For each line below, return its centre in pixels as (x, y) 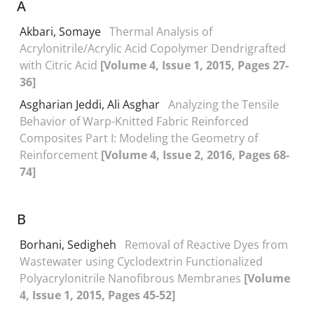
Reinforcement (60, 155)
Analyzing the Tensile (224, 104)
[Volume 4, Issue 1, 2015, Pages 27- (194, 65)
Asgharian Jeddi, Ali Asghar (91, 104)
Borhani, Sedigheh (69, 245)
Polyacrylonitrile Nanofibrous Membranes (132, 278)
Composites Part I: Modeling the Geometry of (139, 138)
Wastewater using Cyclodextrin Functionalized (141, 261)
